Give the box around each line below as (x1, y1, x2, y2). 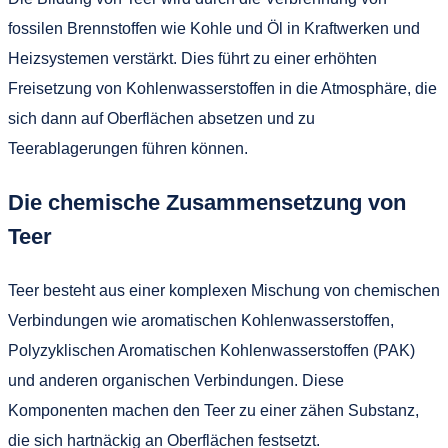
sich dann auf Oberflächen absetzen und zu (8, 109, 315, 127)
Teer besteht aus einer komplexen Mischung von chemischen (8, 281, 440, 299)
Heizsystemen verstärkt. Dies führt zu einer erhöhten (8, 49, 377, 67)
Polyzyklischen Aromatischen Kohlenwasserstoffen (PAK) (8, 341, 415, 359)
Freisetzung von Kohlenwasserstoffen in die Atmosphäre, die (8, 79, 437, 97)
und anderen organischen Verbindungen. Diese (8, 371, 344, 389)
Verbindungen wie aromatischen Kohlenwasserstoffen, (8, 311, 394, 329)
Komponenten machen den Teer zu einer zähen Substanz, (8, 401, 419, 419)
